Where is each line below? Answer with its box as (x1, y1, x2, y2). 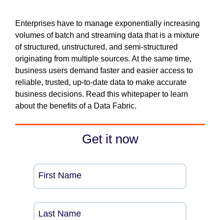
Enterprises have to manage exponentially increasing (15, 19, 200, 27)
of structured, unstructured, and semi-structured (15, 43, 178, 51)
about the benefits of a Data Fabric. (15, 102, 137, 110)
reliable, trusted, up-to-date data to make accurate (15, 78, 187, 86)
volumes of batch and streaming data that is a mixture (15, 31, 199, 39)
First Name (38, 170, 82, 180)
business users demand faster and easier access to (15, 66, 193, 75)
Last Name (38, 209, 82, 219)
